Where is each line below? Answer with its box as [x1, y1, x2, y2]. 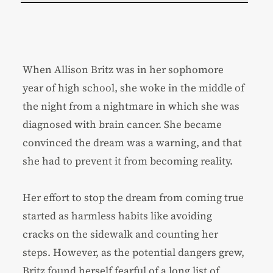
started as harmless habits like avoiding [23, 208, 213, 223]
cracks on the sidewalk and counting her [23, 226, 219, 241]
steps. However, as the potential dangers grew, [23, 244, 245, 260]
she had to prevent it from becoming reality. [23, 153, 233, 168]
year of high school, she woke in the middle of [23, 80, 245, 95]
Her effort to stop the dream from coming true [23, 190, 244, 205]
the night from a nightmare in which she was [23, 98, 240, 113]
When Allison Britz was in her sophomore [23, 62, 224, 77]
